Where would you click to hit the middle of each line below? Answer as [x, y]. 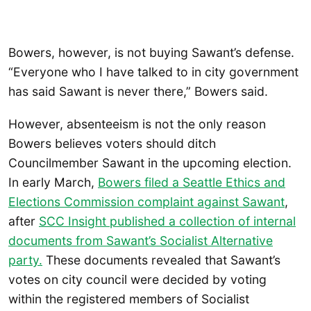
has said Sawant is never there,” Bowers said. [138, 91]
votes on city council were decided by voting [137, 279]
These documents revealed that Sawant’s [161, 260]
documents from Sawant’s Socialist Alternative [141, 240]
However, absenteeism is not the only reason [137, 124]
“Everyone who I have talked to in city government [153, 72]
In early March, [53, 182]
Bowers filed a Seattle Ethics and [192, 182]
